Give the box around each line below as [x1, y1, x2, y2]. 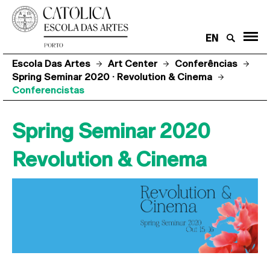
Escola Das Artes [12, 57, 90, 69]
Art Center [108, 57, 157, 69]
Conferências [175, 57, 237, 69]
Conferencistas [12, 84, 84, 96]
